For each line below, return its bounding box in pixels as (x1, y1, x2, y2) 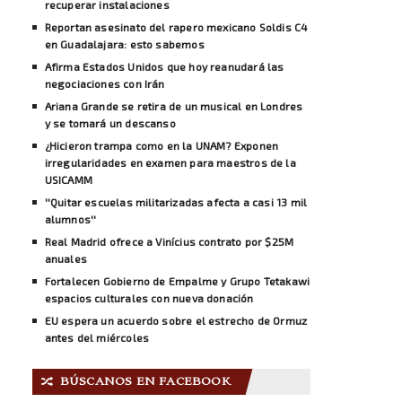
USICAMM (44, 172, 92, 186)
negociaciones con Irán (44, 76, 165, 90)
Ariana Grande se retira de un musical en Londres (44, 99, 303, 112)
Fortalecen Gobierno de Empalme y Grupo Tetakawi (44, 274, 310, 287)
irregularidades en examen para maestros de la (44, 155, 296, 169)
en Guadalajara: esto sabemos (44, 37, 205, 50)
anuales (44, 251, 87, 265)
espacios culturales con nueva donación (44, 291, 254, 304)
